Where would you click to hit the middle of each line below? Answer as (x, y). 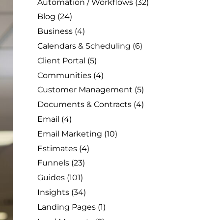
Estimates (57, 148)
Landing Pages (67, 207)
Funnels (53, 163)
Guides (51, 178)
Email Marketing (70, 134)
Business (55, 31)
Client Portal (61, 60)
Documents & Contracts (84, 105)
